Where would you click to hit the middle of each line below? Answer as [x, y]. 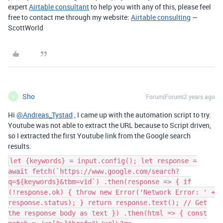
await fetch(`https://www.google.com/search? [94, 171]
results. [20, 146]
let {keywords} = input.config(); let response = [103, 161]
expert [18, 7]
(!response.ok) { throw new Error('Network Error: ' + [111, 192]
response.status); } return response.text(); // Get [108, 203]
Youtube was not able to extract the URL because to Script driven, [110, 125]
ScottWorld [26, 28]
